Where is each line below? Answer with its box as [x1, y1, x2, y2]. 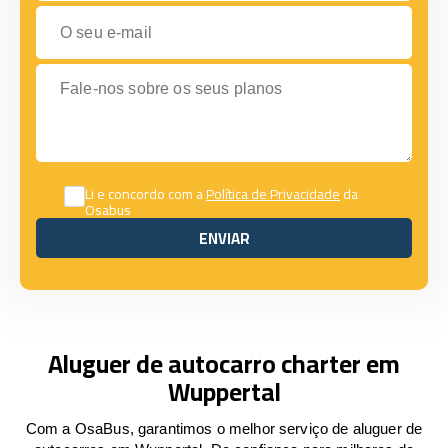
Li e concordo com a [85, 181, 206, 207]
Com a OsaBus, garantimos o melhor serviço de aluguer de [25, 420, 423, 437]
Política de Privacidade [206, 181, 340, 207]
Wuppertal [167, 368, 281, 415]
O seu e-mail [35, 6, 125, 23]
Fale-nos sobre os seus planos [35, 64, 253, 81]
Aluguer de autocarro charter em [48, 340, 400, 387]
